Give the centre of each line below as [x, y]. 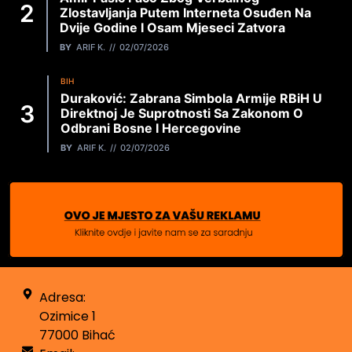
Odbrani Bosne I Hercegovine [151, 128]
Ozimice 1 [68, 317]
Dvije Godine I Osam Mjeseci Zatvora [172, 28]
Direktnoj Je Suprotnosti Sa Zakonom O [182, 114]
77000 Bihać [78, 335]
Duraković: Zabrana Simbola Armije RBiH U [191, 99]
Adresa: [63, 298]
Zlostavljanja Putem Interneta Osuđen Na [185, 13]
